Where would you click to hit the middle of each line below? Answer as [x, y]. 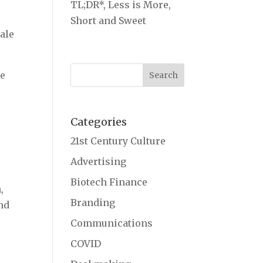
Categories [99, 122]
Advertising [99, 162]
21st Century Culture [118, 141]
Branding [93, 203]
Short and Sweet [109, 21]
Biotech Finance [109, 182]
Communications [112, 223]
